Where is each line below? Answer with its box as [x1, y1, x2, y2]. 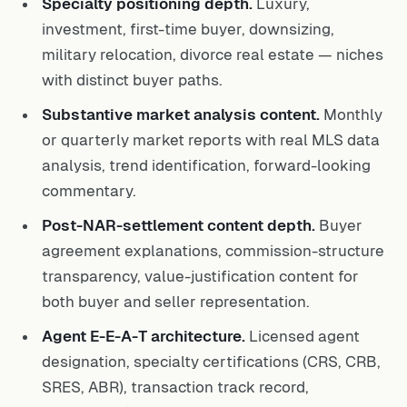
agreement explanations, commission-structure [42, 242, 384, 260]
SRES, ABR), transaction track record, [42, 378, 309, 396]
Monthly [320, 105, 382, 124]
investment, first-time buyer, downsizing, [42, 20, 334, 38]
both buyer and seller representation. [42, 293, 310, 311]
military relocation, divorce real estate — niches [42, 45, 383, 64]
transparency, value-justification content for [42, 267, 359, 285]
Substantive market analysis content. [42, 105, 320, 124]
